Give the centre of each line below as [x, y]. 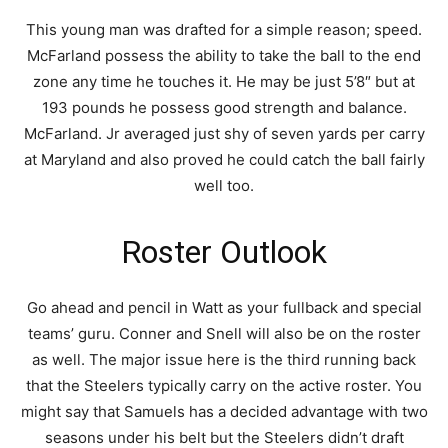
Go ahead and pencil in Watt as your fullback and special [224, 307]
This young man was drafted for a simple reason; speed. [224, 29]
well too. [224, 185]
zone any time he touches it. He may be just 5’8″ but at [224, 81]
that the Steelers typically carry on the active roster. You [224, 385]
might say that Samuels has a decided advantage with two [224, 411]
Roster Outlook [224, 252]
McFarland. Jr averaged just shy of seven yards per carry [224, 133]
